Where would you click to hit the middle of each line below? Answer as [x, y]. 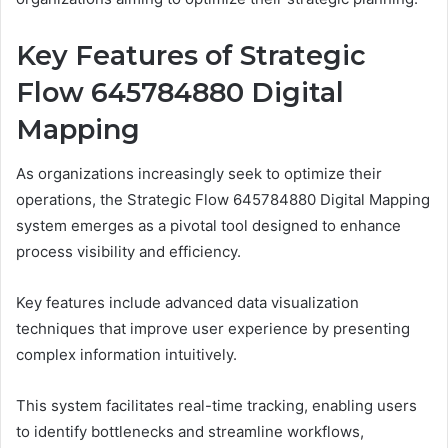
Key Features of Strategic [191, 55]
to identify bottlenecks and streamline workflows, [190, 432]
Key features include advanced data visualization [187, 303]
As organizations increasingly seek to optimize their [199, 174]
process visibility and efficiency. [128, 252]
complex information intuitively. [126, 355]
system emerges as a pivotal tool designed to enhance [208, 226]
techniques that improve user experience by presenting [213, 329]
